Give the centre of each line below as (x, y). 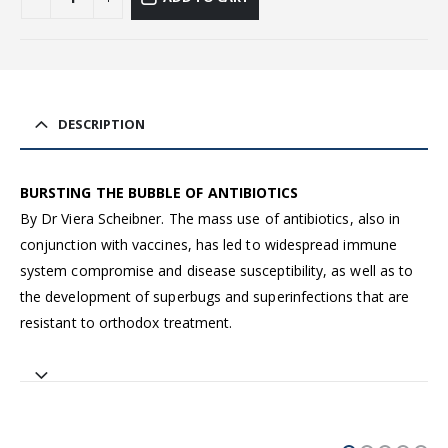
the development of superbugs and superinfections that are (214, 297)
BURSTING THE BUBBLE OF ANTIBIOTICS (159, 193)
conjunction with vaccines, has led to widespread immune (208, 245)
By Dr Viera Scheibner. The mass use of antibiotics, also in (210, 219)
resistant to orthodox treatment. (126, 323)
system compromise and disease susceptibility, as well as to (217, 271)
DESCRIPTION (101, 124)
